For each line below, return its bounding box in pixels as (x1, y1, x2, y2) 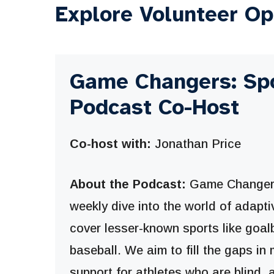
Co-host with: (69, 136, 151, 150)
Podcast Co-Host (69, 94, 239, 120)
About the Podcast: (69, 177, 186, 191)
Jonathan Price (150, 136, 241, 150)
